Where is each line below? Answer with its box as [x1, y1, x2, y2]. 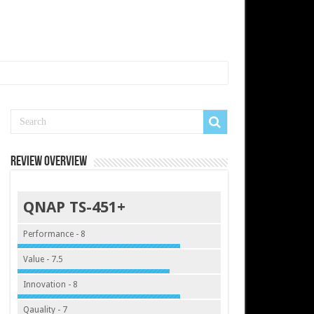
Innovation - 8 [22, 280, 78, 289]
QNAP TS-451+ [22, 198, 125, 216]
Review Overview [10, 155, 87, 169]
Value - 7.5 [22, 254, 63, 264]
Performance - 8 [22, 229, 86, 239]
